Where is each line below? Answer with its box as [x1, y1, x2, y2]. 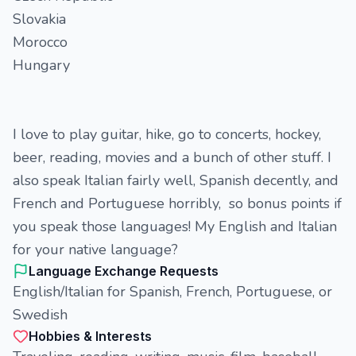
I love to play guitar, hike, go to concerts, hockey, [13, 125, 321, 144]
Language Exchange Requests [29, 263, 219, 279]
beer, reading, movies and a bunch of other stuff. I [13, 148, 331, 167]
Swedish [13, 305, 68, 324]
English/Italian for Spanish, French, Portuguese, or [13, 282, 332, 301]
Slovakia [13, 10, 66, 29]
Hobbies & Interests [29, 328, 152, 344]
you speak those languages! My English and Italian [13, 217, 337, 236]
